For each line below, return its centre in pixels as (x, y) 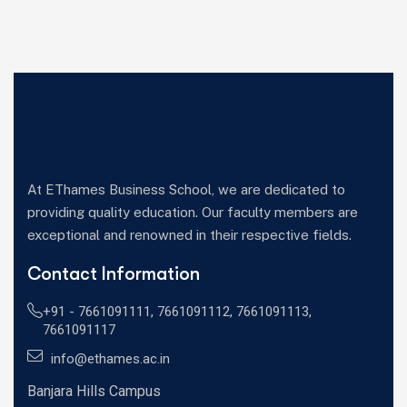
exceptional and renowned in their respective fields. (191, 235)
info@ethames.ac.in (111, 359)
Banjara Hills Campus (94, 391)
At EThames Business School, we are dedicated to (186, 189)
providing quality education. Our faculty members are (193, 212)
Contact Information (114, 274)
